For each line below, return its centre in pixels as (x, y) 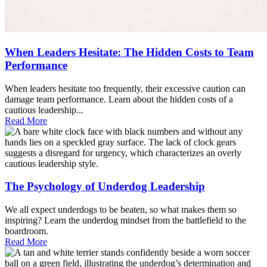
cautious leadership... (44, 110)
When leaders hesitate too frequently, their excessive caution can (125, 88)
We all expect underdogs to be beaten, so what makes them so (121, 210)
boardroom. (27, 231)
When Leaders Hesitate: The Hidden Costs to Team (129, 52)
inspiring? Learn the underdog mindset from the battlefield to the (125, 221)
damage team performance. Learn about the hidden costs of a (119, 99)
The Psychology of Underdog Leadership (105, 187)
